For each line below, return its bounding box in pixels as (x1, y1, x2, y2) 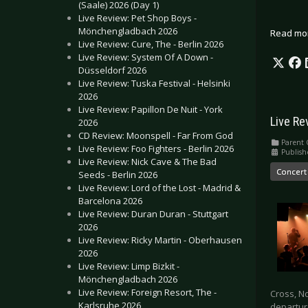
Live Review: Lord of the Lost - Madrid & (78, 181, 241, 194)
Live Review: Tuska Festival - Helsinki (78, 77, 230, 89)
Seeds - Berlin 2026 (78, 168, 157, 181)
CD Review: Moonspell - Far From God (78, 129, 233, 142)
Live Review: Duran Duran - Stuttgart (78, 208, 228, 220)
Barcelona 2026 (78, 195, 142, 207)
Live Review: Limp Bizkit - (78, 260, 179, 272)
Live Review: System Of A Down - (78, 51, 213, 63)
